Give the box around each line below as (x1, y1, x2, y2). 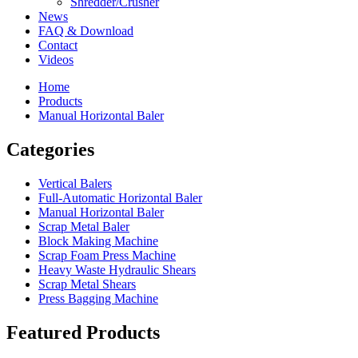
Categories (6, 138, 94, 160)
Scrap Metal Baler (38, 219, 129, 233)
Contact (38, 38, 78, 52)
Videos (38, 53, 74, 66)
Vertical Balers (38, 176, 112, 190)
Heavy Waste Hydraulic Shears (38, 262, 196, 276)
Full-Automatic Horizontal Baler (38, 190, 202, 205)
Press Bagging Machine (38, 291, 158, 305)
